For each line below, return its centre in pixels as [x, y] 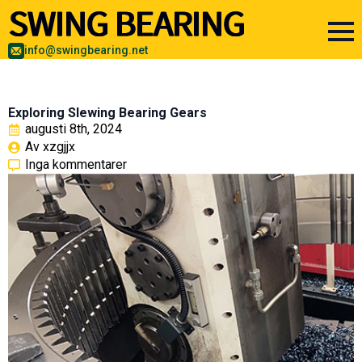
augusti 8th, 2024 [74, 129]
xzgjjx [59, 147]
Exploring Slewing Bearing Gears [107, 113]
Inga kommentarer [76, 164]
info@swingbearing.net [86, 51]
